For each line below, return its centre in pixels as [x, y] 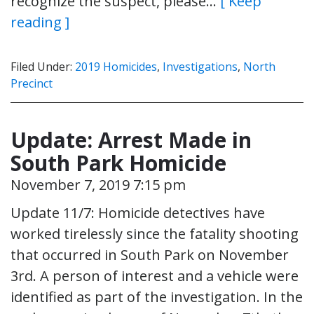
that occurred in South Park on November [150, 254]
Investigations [200, 66]
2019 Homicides [116, 66]
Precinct [32, 83]
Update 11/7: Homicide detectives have [138, 212]
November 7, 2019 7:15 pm [98, 184]
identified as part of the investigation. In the [157, 296]
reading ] [40, 22]
